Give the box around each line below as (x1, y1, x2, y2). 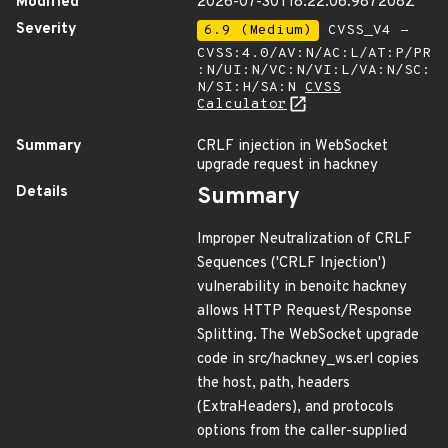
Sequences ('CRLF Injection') (197, 254, 386, 273)
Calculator (197, 96, 287, 113)
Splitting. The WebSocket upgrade (197, 326, 419, 345)
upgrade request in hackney (197, 156, 378, 175)
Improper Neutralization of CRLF (197, 230, 412, 249)
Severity (16, 20, 77, 39)
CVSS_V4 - (319, 22, 409, 39)
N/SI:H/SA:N (197, 79, 305, 96)
